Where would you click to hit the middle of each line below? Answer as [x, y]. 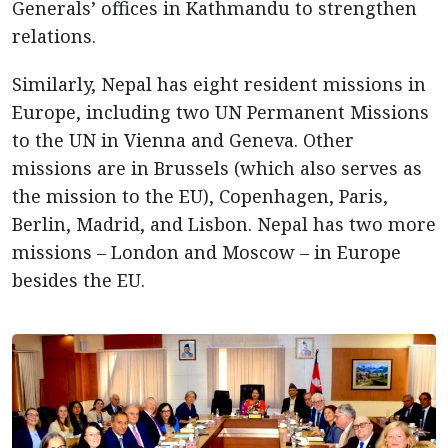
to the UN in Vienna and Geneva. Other [183, 140]
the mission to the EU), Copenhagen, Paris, [200, 196]
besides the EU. [78, 280]
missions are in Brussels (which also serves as [217, 168]
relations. [54, 36]
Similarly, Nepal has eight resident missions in [219, 84]
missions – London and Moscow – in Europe [206, 252]
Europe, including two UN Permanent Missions [220, 112]
